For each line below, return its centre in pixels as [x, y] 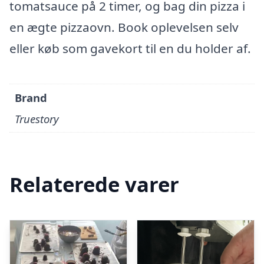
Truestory [37, 119]
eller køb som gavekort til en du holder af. [130, 48]
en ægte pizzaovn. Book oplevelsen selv [124, 27]
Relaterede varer [94, 184]
